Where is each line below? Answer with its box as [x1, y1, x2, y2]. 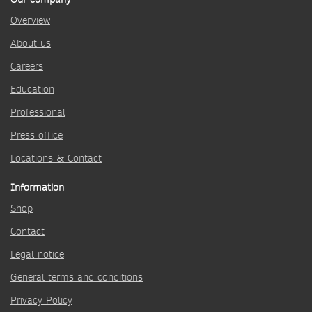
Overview [10, 13, 50, 27]
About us [10, 36, 51, 50]
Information [10, 180, 64, 194]
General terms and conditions [10, 270, 143, 284]
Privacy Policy [10, 293, 72, 307]
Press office [10, 128, 63, 142]
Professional [10, 105, 65, 119]
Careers [10, 59, 43, 73]
